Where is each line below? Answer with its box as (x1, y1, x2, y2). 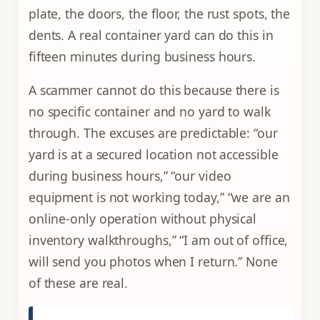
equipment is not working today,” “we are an (28, 189, 290, 206)
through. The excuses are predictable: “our (28, 124, 278, 142)
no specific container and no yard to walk (28, 103, 271, 121)
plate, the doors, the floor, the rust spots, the (28, 4, 291, 22)
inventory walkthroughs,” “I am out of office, (28, 231, 289, 249)
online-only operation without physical (28, 210, 257, 228)
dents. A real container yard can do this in (28, 26, 274, 44)
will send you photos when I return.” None (28, 253, 278, 271)
